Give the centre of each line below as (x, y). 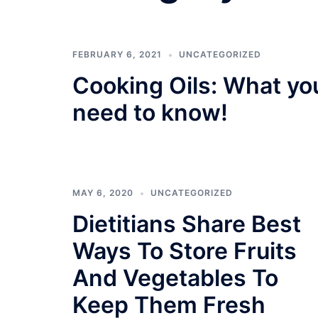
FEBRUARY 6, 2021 (117, 54)
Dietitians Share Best (187, 224)
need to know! (150, 113)
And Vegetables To (175, 278)
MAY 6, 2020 (103, 193)
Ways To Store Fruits (185, 251)
